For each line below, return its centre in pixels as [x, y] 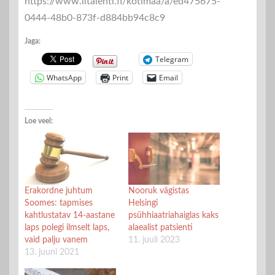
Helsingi [143, 203]
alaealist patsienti [161, 228]
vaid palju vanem [56, 240]
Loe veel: [39, 121]
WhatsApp [64, 77]
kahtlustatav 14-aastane [70, 216]
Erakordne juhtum [59, 191]
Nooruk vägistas [159, 191]
